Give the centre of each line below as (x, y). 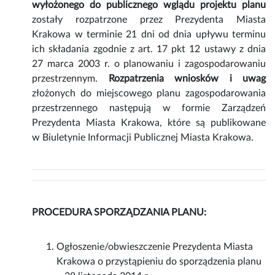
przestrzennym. (70, 79)
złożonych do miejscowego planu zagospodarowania (149, 94)
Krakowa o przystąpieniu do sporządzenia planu (159, 262)
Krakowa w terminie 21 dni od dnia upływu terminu (149, 35)
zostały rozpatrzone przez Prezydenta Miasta (149, 20)
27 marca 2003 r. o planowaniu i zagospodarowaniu (149, 64)
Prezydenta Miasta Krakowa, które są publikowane (149, 123)
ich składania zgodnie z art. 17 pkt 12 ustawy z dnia (149, 49)
